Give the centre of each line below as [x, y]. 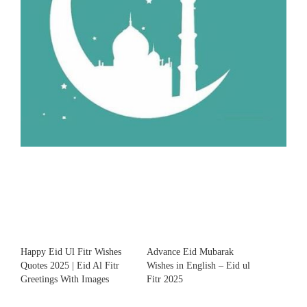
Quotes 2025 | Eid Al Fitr [70, 265]
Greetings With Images [65, 279]
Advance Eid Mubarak [190, 251]
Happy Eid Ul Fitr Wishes [71, 251]
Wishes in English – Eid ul [198, 265]
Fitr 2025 [165, 279]
